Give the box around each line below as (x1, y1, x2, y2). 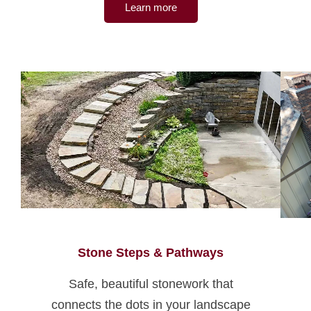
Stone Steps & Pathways (78, 246, 224, 260)
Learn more (124, 1, 177, 14)
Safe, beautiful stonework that (68, 277, 233, 291)
